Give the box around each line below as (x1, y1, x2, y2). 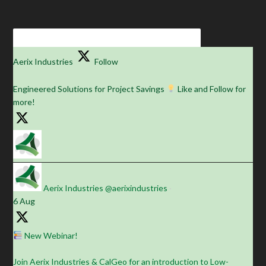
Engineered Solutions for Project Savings (13, 83, 167, 94)
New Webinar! (23, 230, 78, 240)
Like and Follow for (176, 83, 246, 94)
